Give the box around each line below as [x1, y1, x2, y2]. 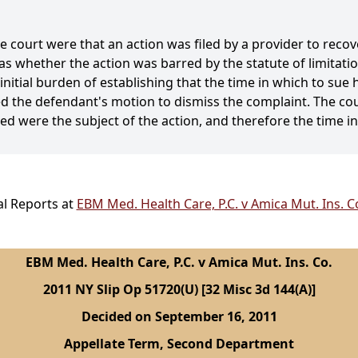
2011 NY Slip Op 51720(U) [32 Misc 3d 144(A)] [42, 280, 316, 299]
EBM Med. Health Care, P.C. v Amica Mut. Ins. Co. [26, 253, 332, 272]
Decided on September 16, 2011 [81, 308, 277, 326]
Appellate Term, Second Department [64, 335, 294, 353]
